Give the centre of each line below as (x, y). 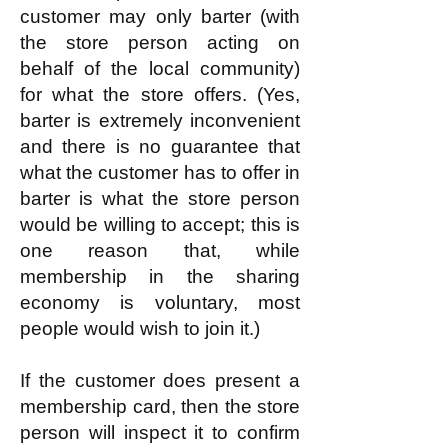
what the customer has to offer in (160, 172)
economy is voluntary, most (160, 302)
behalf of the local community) (160, 68)
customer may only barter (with (160, 16)
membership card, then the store (160, 406)
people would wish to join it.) (140, 328)
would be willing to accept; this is (160, 224)
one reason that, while (160, 250)
